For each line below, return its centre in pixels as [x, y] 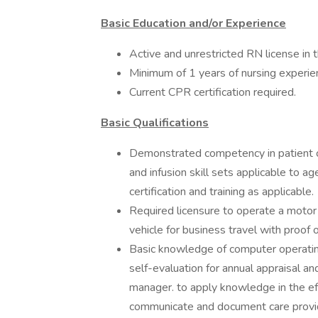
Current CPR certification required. [213, 92]
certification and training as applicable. [221, 192]
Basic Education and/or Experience [193, 23]
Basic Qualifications [155, 123]
